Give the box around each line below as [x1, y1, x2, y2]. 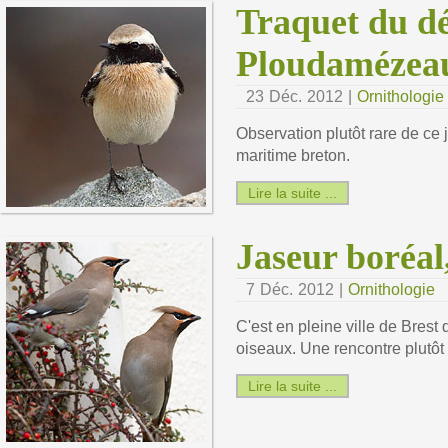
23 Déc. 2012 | [246, 87, 357, 105]
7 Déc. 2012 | [246, 280, 348, 298]
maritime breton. [236, 146, 350, 164]
